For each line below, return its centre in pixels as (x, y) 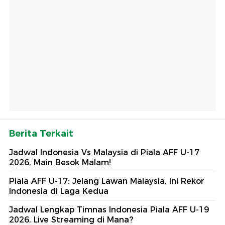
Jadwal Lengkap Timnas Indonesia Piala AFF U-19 (109, 210)
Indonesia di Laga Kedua (59, 191)
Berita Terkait (41, 134)
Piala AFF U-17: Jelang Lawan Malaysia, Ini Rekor (107, 181)
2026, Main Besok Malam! (60, 163)
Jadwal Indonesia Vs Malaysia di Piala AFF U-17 (104, 153)
